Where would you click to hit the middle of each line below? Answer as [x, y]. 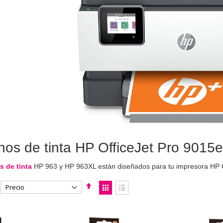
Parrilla [116, 200]
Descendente [112, 206]
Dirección [106, 195]
